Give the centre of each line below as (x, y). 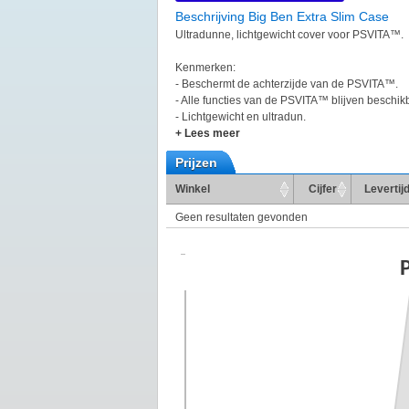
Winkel (193, 189)
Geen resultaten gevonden (241, 217)
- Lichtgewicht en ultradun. (241, 117)
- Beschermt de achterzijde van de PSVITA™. (287, 84)
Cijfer (322, 189)
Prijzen (196, 163)
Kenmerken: (205, 68)
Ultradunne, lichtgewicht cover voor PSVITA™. (289, 35)
